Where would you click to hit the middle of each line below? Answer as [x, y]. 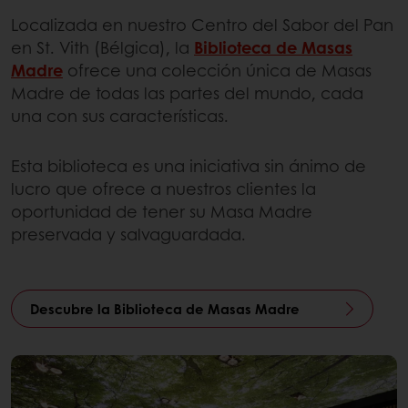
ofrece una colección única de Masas [217, 70]
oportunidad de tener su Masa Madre [162, 211]
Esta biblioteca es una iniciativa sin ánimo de [189, 165]
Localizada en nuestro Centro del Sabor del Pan [202, 24]
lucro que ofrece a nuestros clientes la [163, 188]
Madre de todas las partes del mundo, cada [187, 92]
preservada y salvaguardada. [128, 234]
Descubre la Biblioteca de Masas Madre [165, 308]
